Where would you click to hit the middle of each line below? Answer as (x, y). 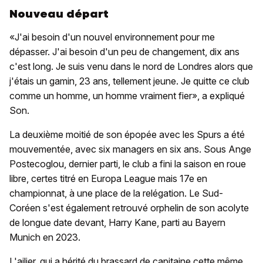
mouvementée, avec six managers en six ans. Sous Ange (130, 149)
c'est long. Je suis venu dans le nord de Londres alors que (131, 66)
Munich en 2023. (45, 237)
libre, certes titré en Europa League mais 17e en (108, 178)
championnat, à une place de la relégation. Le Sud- (116, 193)
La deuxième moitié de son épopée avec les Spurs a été (127, 134)
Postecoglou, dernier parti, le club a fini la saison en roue (128, 164)
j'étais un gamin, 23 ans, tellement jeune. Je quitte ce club (129, 81)
